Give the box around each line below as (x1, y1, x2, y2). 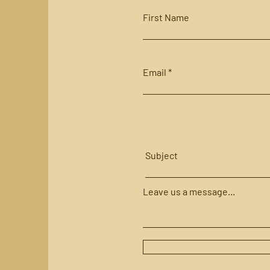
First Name (142, 11, 189, 23)
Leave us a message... (142, 185, 235, 197)
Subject (145, 149, 178, 161)
